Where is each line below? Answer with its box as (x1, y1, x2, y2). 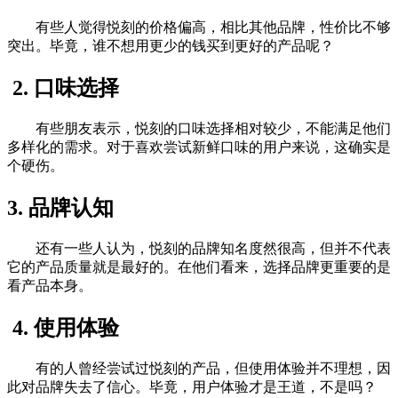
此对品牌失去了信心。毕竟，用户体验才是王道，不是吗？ (7, 378, 377, 394)
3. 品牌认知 (7, 195, 114, 219)
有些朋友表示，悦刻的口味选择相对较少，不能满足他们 (36, 120, 391, 136)
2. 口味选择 (7, 76, 119, 100)
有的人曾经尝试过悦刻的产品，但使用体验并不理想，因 (36, 360, 391, 376)
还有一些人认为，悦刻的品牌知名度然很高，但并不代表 (36, 240, 391, 256)
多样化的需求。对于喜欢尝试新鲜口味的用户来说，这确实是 (7, 139, 391, 155)
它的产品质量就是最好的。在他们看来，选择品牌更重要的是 (7, 259, 391, 275)
